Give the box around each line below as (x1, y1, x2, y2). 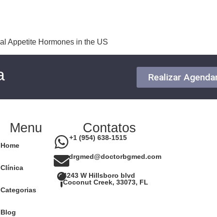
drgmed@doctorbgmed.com (68, 153, 161, 161)
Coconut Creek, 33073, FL (62, 178, 148, 186)
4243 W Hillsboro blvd (62, 171, 135, 180)
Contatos (83, 120, 137, 136)
